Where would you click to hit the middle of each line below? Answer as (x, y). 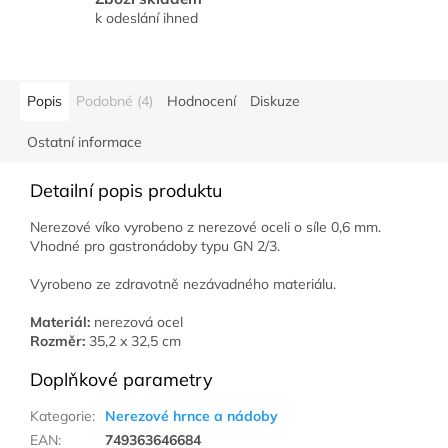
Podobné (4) (114, 101)
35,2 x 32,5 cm (133, 341)
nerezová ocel (136, 322)
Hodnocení (201, 101)
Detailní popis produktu (126, 191)
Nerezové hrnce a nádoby (191, 416)
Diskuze (275, 101)
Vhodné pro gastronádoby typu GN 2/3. (155, 246)
